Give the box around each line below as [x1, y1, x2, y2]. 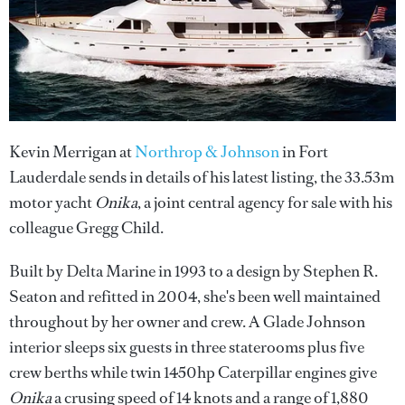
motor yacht [9, 191, 95, 213]
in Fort [279, 140, 328, 163]
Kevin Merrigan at [9, 140, 135, 163]
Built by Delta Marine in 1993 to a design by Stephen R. [9, 259, 378, 282]
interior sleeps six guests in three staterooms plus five [9, 335, 364, 358]
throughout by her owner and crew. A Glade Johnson [9, 310, 365, 333]
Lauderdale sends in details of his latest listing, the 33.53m [9, 165, 394, 188]
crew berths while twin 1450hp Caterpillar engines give [9, 361, 377, 383]
